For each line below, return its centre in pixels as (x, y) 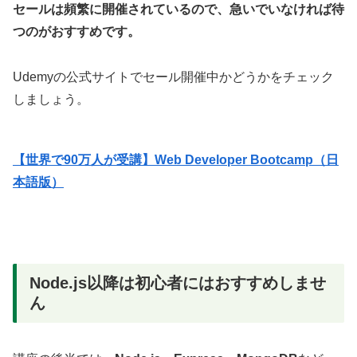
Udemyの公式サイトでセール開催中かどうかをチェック (173, 77)
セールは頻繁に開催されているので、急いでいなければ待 (178, 10)
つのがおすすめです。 (76, 32)
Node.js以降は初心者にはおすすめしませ (178, 282)
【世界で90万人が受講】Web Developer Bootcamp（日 (176, 160)
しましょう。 (51, 100)
